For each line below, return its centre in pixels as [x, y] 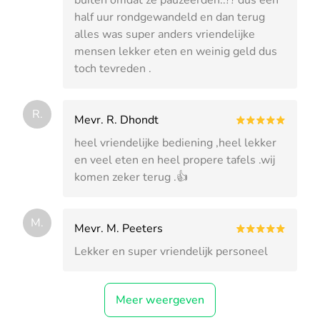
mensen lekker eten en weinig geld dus [176, 51]
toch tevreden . [113, 68]
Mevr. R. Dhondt [116, 120]
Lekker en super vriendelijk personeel [171, 251]
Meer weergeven [160, 300]
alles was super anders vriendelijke [165, 34]
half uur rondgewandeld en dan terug [170, 17]
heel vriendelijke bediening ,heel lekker [175, 142]
